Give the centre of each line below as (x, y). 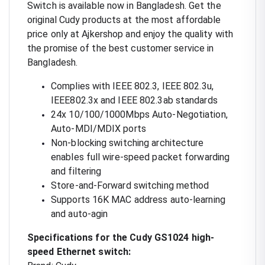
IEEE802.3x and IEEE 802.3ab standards (134, 100)
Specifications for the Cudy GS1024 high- (121, 237)
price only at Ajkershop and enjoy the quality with (130, 34)
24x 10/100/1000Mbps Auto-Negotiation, (139, 114)
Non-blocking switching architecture (127, 143)
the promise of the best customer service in (121, 48)
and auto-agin (80, 214)
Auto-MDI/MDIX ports (98, 128)
